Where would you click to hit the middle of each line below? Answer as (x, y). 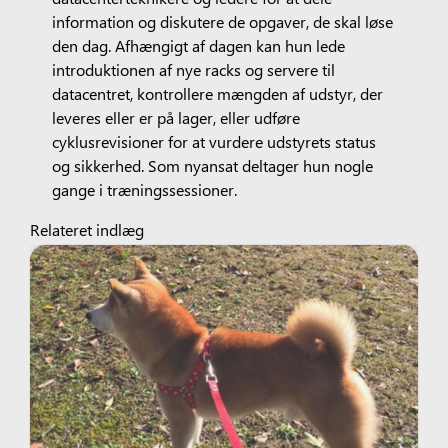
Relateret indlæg (86, 229)
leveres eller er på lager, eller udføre (175, 116)
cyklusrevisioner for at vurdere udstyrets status (213, 140)
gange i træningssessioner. (144, 188)
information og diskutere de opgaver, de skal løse (222, 20)
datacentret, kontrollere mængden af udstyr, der (217, 92)
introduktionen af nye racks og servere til (193, 68)
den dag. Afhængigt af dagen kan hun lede (198, 44)
